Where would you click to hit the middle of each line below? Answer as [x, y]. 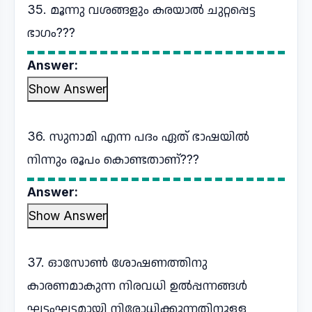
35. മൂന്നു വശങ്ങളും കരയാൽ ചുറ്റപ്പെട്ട [141, 9]
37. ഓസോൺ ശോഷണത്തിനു [117, 262]
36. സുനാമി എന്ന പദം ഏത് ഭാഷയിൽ [138, 136]
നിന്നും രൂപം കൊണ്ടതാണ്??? [113, 159]
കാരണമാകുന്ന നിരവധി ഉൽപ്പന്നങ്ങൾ [137, 285]
